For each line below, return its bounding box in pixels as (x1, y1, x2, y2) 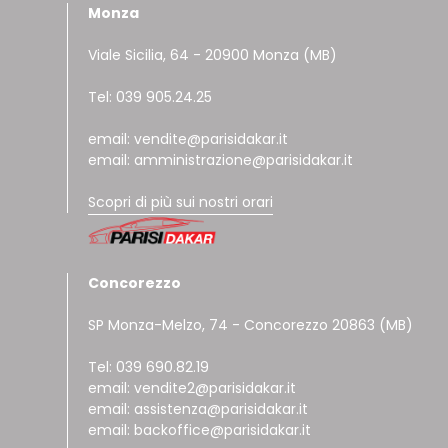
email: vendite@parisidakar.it (88, 128, 289, 149)
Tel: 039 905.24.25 (88, 86, 213, 107)
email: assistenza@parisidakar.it (88, 399, 309, 420)
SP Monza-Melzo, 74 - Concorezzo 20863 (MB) (88, 315, 414, 336)
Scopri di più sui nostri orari (88, 191, 274, 212)
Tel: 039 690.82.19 (88, 357, 210, 378)
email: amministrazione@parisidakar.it (88, 149, 354, 170)
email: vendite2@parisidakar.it (88, 378, 297, 399)
